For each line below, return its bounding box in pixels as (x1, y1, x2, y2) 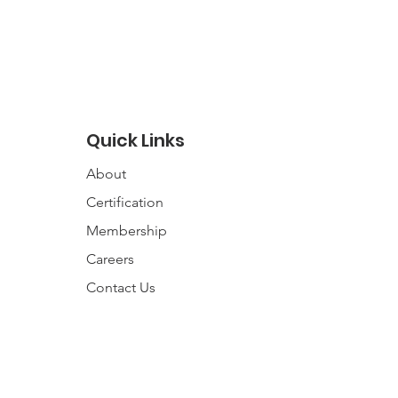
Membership (86, 222, 167, 239)
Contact (86, 279, 136, 296)
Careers (86, 251, 134, 267)
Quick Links (86, 128, 185, 153)
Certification (86, 194, 163, 211)
